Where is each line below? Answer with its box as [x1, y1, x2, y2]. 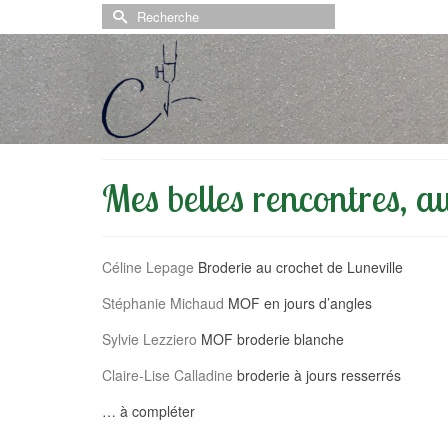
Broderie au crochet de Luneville [194, 257, 403, 277]
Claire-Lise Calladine [102, 365, 233, 385]
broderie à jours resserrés [233, 365, 401, 385]
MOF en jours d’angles [224, 293, 372, 313]
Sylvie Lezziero [102, 329, 197, 349]
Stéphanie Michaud [102, 293, 224, 313]
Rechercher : [101, 3, 188, 23]
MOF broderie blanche [197, 329, 344, 349]
